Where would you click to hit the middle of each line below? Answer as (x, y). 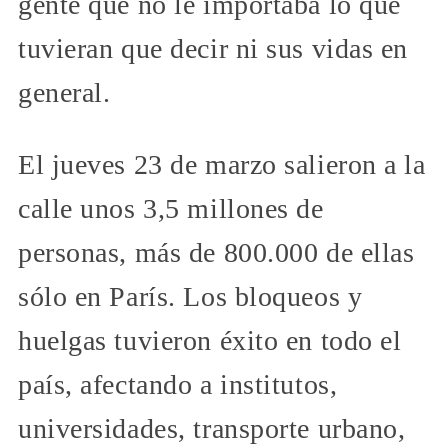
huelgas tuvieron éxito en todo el (210, 341)
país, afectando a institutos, (178, 385)
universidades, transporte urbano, (212, 429)
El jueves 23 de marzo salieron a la (222, 165)
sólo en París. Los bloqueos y (190, 297)
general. (64, 93)
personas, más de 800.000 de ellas (216, 253)
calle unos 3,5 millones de (171, 209)
